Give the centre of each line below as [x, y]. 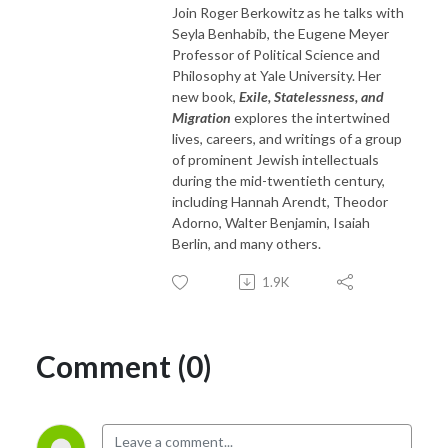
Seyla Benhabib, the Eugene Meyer [280, 33]
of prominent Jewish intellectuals [275, 159]
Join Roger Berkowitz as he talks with [288, 12]
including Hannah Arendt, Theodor [280, 201]
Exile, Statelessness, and [311, 96]
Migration [201, 117]
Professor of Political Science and [276, 54]
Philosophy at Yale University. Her [276, 75]
